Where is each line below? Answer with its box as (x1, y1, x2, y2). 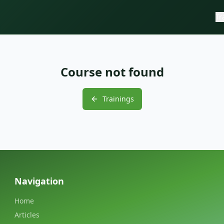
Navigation (14, 175, 64, 187)
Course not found (60, 63, 164, 80)
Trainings (102, 94, 134, 103)
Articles (14, 210, 40, 219)
